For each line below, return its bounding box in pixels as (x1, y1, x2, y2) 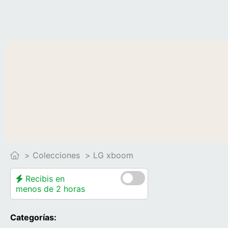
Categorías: (10, 212, 56, 222)
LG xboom (93, 150, 133, 160)
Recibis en (23, 174, 65, 184)
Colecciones (33, 150, 80, 160)
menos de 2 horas (16, 184, 85, 194)
